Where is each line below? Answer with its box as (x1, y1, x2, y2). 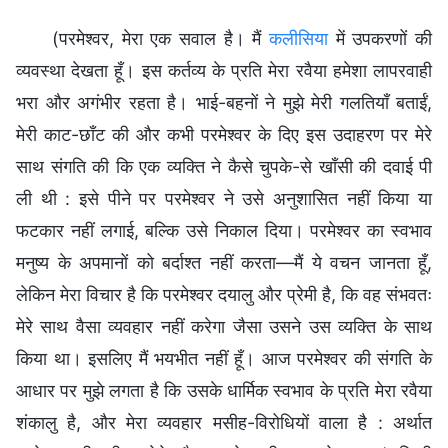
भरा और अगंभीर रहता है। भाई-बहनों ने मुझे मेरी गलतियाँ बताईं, (16, 91, 432, 113)
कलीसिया (269, 27, 328, 49)
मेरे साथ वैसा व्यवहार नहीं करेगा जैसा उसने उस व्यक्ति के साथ (16, 315, 432, 337)
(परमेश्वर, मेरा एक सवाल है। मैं (52, 27, 269, 49)
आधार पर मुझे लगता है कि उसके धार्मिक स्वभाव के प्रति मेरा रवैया (16, 379, 432, 401)
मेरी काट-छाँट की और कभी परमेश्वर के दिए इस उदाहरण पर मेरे (16, 123, 432, 145)
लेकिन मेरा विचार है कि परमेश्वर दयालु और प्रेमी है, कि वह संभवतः (16, 283, 432, 305)
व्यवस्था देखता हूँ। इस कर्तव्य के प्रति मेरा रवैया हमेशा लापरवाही (16, 59, 432, 81)
